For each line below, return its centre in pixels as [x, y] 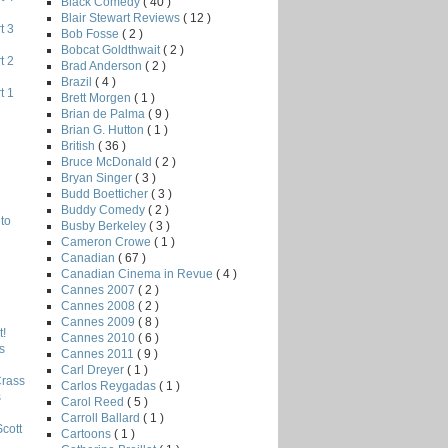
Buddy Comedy [104, 209]
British [79, 145]
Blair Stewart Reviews [122, 17]
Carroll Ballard [102, 417]
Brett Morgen [97, 97]
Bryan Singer [98, 177]
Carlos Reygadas [110, 385]
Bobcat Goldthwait [112, 49]
